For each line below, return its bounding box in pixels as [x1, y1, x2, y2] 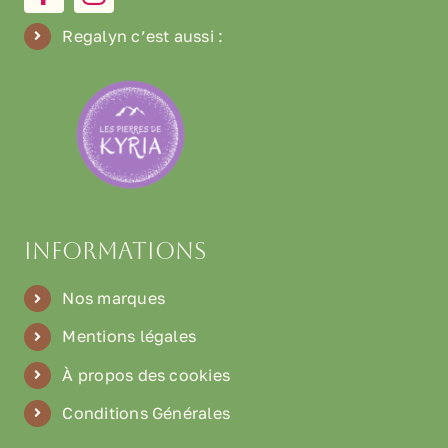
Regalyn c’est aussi [62, 25, 214, 46]
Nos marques [62, 288, 166, 309]
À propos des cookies [62, 364, 231, 385]
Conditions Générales [62, 402, 231, 423]
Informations [23, 238, 206, 265]
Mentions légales [62, 326, 197, 347]
